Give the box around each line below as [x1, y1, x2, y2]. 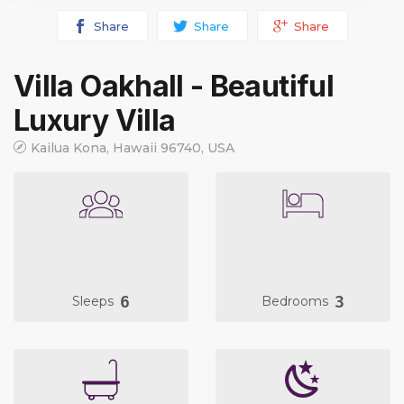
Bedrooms [262, 292, 332, 309]
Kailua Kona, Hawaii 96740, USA [31, 140, 234, 157]
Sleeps [72, 292, 117, 309]
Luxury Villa [14, 103, 176, 139]
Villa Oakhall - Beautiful [14, 69, 334, 105]
